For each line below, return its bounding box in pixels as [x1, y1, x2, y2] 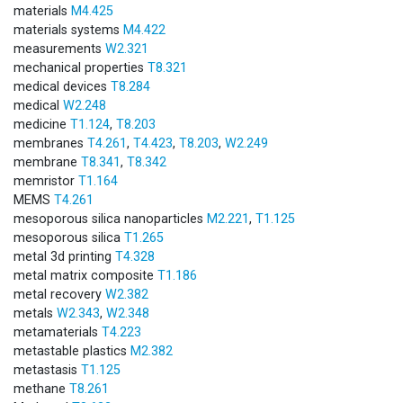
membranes [13, 135, 87, 151]
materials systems [13, 22, 123, 38]
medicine [13, 116, 70, 132]
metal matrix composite [13, 267, 157, 283]
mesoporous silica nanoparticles [13, 210, 207, 227]
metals [13, 305, 57, 321]
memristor [13, 173, 78, 189]
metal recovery [13, 286, 105, 302]
